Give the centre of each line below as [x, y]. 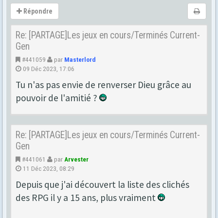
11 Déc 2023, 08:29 [48, 168]
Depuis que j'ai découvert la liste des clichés [102, 184]
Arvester [76, 159]
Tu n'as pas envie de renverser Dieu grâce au [103, 85]
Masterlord [80, 59]
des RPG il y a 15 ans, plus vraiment [87, 198]
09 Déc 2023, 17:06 [48, 69]
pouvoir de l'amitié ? [57, 98]
